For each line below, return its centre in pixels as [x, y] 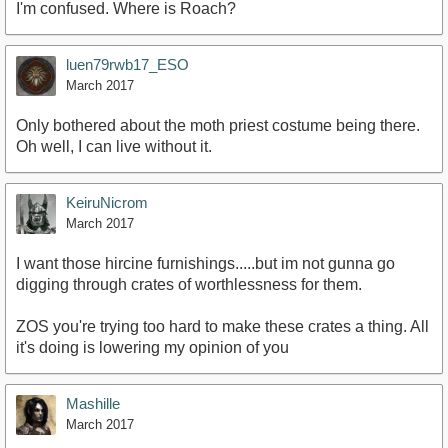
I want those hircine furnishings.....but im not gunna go [205, 263]
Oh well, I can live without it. [114, 146]
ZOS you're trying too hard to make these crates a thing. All [222, 326]
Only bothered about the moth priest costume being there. [218, 125]
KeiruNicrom [107, 202]
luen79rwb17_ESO [127, 64]
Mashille [93, 403]
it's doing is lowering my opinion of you [152, 347]
